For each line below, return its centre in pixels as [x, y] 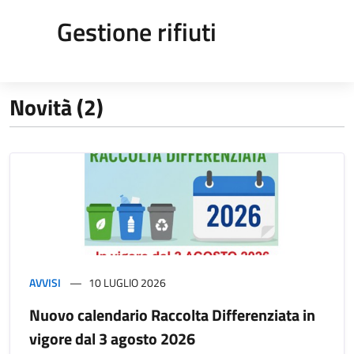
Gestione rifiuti [137, 32]
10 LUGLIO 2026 [127, 283]
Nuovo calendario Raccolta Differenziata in [172, 315]
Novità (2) [56, 107]
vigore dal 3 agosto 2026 [112, 339]
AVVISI [45, 283]
